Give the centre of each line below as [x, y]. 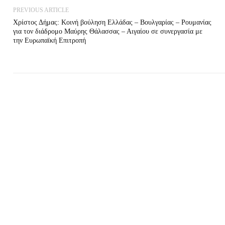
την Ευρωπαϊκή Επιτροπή [49, 40]
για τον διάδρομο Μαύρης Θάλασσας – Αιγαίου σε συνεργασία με [107, 31]
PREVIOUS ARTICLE [41, 10]
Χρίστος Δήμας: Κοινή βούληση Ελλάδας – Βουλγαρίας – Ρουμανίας [112, 22]
